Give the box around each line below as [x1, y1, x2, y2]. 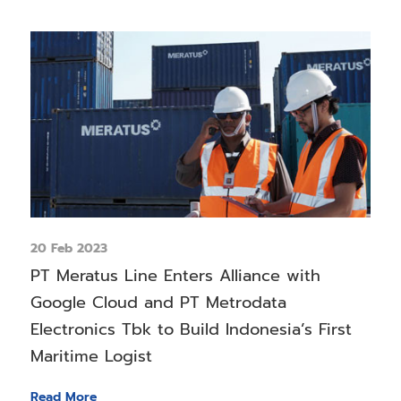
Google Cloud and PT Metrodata [30, 289, 286, 315]
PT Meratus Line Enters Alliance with [30, 262, 320, 288]
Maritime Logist [30, 343, 152, 369]
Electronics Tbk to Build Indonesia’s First [30, 316, 352, 342]
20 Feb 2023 [30, 238, 107, 258]
